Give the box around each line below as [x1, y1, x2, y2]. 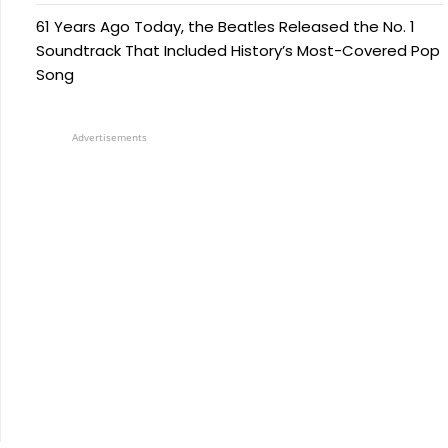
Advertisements [72, 129, 147, 144]
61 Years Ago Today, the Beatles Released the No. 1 [36, 15, 415, 37]
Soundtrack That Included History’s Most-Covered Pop [36, 39, 440, 61]
